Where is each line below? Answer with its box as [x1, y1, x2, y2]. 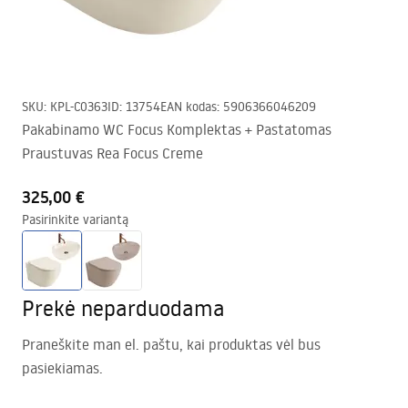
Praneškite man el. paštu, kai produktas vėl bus [22, 335, 321, 353]
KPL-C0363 [50, 98, 107, 115]
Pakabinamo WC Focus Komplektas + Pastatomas [22, 120, 331, 138]
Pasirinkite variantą [22, 211, 128, 228]
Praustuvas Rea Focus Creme [22, 144, 203, 162]
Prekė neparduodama [22, 293, 225, 321]
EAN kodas [160, 98, 217, 115]
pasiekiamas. [22, 359, 103, 377]
